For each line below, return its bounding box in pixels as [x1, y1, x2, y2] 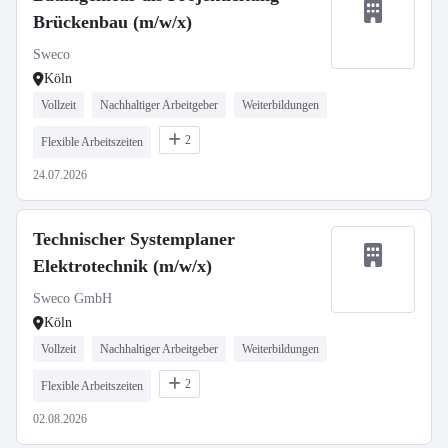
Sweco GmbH [33, 291, 112, 306]
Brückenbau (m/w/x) [33, 12, 192, 32]
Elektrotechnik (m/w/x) [33, 256, 212, 276]
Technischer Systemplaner [33, 229, 235, 249]
